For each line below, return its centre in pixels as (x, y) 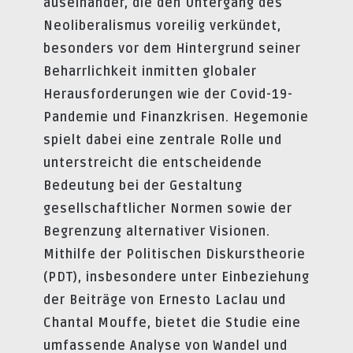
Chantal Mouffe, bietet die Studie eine (172, 323)
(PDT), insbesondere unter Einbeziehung (176, 278)
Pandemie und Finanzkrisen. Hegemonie (176, 118)
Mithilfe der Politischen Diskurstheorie (175, 255)
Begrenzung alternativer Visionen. (157, 232)
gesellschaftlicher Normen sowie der (168, 209)
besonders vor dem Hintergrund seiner (172, 49)
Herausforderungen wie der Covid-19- (168, 95)
